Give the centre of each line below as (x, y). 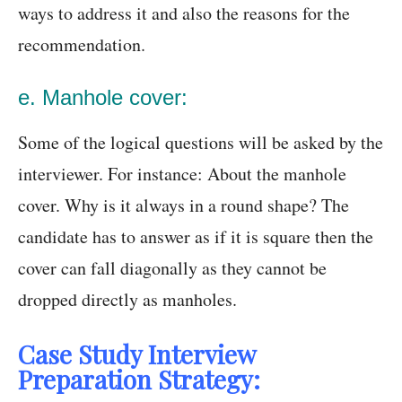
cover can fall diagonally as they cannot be (172, 268)
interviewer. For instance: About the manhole (182, 174)
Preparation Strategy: (139, 380)
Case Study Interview (137, 354)
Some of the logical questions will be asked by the (201, 143)
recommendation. (82, 45)
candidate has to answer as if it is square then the (196, 237)
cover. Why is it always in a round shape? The (184, 205)
